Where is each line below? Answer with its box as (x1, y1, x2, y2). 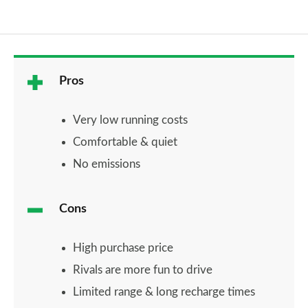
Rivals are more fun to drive (73, 264, 212, 276)
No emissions (73, 158, 140, 170)
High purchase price (73, 242, 173, 254)
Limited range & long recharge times (73, 286, 255, 298)
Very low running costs (73, 114, 188, 126)
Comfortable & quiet (73, 136, 177, 148)
